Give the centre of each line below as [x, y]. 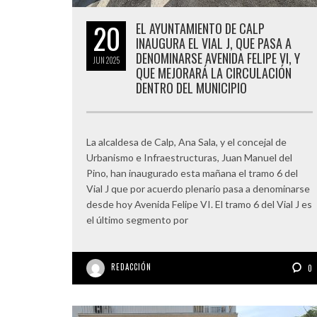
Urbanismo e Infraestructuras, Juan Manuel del [189, 157]
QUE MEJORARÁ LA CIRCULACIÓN [214, 73]
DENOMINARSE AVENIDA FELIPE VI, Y [218, 58]
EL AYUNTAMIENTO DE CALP [200, 28]
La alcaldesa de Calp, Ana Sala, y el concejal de [186, 142]
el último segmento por [137, 220]
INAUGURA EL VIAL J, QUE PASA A [214, 43]
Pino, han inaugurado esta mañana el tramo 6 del [192, 173]
